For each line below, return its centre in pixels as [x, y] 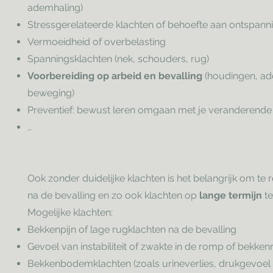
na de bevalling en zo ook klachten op [113, 195]
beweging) [51, 93]
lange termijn [231, 195]
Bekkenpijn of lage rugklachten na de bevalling [132, 229]
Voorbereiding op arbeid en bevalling [115, 76]
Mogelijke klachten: [70, 212]
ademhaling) [55, 8]
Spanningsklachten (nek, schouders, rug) [118, 59]
